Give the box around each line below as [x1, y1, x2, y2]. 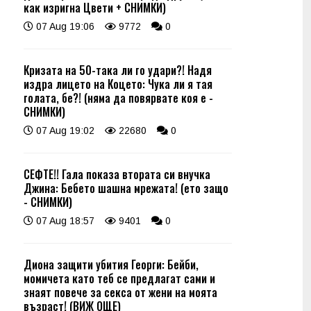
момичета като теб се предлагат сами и [24, 270, 215, 287]
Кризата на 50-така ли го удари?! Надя [24, 62, 212, 78]
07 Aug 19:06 [33, 21, 94, 32]
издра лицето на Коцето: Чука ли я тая [24, 76, 212, 92]
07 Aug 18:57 [33, 215, 94, 226]
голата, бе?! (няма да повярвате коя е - [24, 90, 213, 106]
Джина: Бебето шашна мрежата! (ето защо [24, 180, 228, 196]
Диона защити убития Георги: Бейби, [24, 256, 199, 273]
